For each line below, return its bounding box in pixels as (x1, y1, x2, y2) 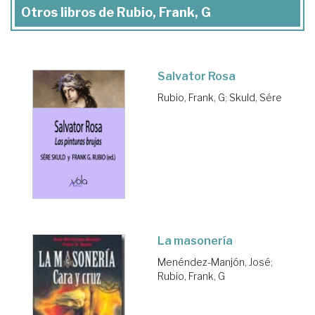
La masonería (157, 233, 233, 247)
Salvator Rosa (157, 69, 236, 83)
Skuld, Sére (229, 91, 282, 103)
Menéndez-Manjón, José (157, 255, 271, 268)
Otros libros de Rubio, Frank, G (21, 4, 211, 20)
